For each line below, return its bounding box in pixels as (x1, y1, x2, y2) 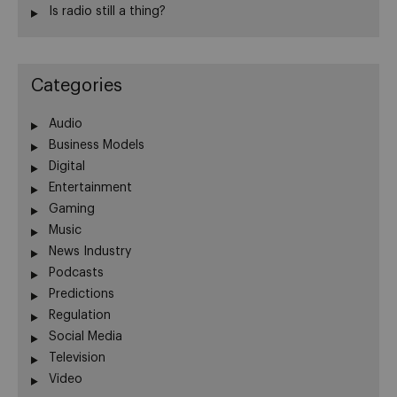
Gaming (49, 203, 95, 216)
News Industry (49, 245, 131, 259)
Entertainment (49, 182, 132, 195)
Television (49, 352, 105, 365)
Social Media (49, 331, 122, 344)
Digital (49, 160, 85, 174)
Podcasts (49, 267, 104, 280)
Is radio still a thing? (49, 5, 166, 19)
